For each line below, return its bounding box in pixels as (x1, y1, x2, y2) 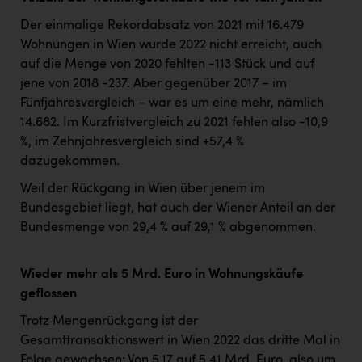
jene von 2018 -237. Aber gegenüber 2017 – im (20, 78, 287, 91)
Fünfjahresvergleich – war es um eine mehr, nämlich (20, 97, 324, 111)
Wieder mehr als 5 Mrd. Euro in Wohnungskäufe (20, 268, 303, 282)
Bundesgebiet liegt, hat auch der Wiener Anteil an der (20, 202, 335, 216)
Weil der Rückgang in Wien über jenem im (20, 183, 265, 196)
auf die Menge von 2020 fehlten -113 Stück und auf (20, 58, 314, 72)
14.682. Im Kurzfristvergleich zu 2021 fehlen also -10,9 (20, 116, 328, 130)
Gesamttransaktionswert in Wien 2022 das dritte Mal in (20, 335, 340, 348)
